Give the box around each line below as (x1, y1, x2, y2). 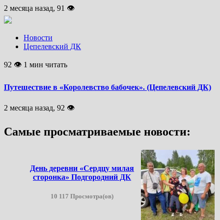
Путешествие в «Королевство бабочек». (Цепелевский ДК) (4, 82, 211, 91)
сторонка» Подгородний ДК (33, 172, 131, 181)
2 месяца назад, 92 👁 (4, 103, 75, 112)
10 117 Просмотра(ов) (51, 192, 113, 200)
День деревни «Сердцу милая (30, 164, 134, 172)
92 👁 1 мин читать (4, 60, 67, 69)
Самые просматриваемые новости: (4, 125, 191, 138)
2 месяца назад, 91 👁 (4, 4, 75, 13)
